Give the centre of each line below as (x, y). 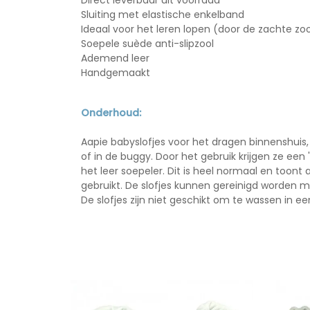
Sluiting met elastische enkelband (163, 15)
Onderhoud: (111, 113)
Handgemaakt (116, 73)
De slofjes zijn (115, 200)
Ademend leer (115, 58)
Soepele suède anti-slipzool (147, 44)
